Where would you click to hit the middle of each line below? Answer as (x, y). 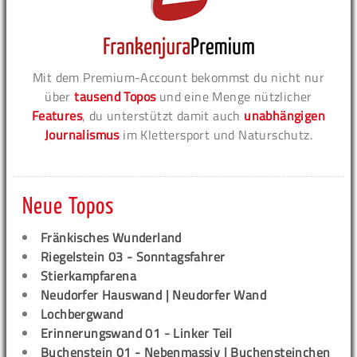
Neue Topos (69, 207)
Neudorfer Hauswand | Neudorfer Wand (153, 295)
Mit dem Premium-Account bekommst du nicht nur (178, 77)
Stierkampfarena (88, 276)
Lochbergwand (82, 314)
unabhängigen (285, 116)
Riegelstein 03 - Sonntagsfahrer (133, 257)
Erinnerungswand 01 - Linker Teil (137, 333)
